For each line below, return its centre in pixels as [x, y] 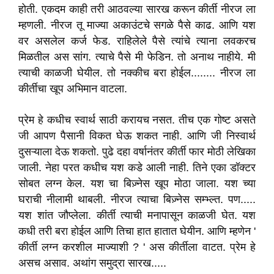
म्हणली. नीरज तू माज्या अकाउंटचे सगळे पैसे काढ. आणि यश [137, 25]
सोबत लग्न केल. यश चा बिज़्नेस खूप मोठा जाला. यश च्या [137, 183]
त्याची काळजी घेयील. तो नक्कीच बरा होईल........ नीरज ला [137, 73]
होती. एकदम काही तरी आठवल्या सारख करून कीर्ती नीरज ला [137, 9]
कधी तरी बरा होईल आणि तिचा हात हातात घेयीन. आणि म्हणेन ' [137, 231]
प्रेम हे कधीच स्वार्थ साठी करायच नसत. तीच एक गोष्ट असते [137, 120]
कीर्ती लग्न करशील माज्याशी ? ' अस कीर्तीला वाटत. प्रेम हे [137, 247]
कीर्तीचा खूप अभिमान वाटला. [73, 89]
